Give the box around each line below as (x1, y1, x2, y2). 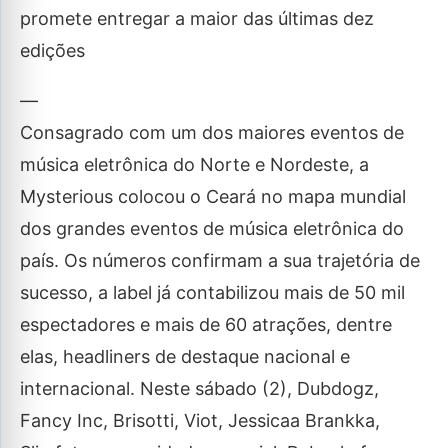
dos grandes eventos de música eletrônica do (20, 218, 404, 239)
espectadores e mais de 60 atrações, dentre (20, 314, 392, 335)
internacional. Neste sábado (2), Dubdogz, (20, 378, 379, 399)
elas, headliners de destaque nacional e (20, 346, 350, 367)
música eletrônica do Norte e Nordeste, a (20, 154, 369, 175)
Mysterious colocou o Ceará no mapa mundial (20, 186, 406, 207)
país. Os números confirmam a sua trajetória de (20, 250, 420, 271)
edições (20, 40, 85, 61)
